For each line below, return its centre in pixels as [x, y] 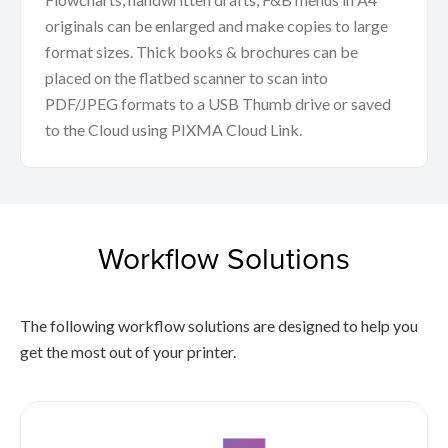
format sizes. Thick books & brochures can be [201, 52]
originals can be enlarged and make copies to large [216, 26]
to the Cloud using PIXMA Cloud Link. [173, 130]
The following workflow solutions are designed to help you [219, 326]
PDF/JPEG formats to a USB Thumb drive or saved [218, 104]
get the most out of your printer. [128, 352]
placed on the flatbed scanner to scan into [186, 78]
